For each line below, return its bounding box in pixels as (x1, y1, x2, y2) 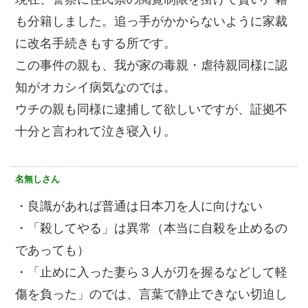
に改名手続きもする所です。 (15, 36, 176, 50)
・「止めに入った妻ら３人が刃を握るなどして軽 (15, 265, 287, 279)
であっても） (15, 243, 89, 257)
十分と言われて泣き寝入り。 (15, 124, 176, 138)
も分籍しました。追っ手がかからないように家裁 (15, 14, 287, 28)
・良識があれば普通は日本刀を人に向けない (15, 199, 263, 213)
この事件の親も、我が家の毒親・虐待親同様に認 (15, 58, 287, 72)
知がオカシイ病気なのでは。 (15, 80, 176, 94)
